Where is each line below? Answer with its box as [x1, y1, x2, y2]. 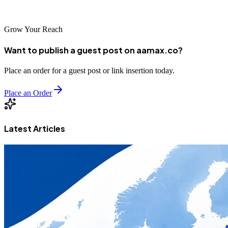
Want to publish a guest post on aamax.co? [4, 45, 183, 56]
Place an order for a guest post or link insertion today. [4, 66, 175, 75]
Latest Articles [4, 123, 65, 134]
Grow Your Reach [4, 24, 63, 34]
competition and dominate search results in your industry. [4, 1, 186, 10]
